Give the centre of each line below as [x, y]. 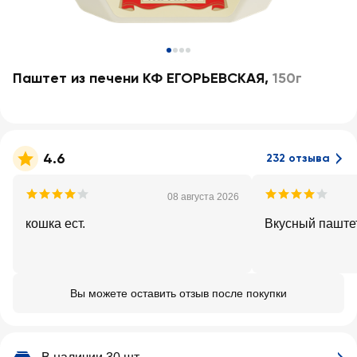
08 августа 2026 [203, 197]
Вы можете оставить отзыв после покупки [178, 293]
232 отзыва [298, 158]
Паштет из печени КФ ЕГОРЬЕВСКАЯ [139, 78]
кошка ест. [55, 224]
